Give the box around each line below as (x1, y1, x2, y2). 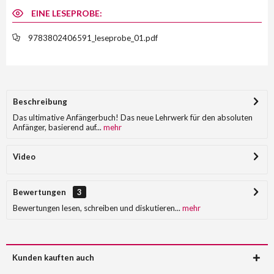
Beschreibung (13, 97, 67, 106)
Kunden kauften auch (12, 253, 94, 262)
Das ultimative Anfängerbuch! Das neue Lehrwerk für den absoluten (13, 113, 253, 122)
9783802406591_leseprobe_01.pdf (28, 33, 158, 43)
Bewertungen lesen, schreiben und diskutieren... (13, 203, 180, 213)
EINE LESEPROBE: (29, 8, 102, 18)
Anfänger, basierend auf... (13, 122, 102, 132)
